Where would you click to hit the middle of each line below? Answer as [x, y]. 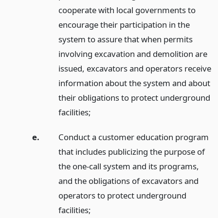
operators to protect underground [122, 195]
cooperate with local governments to [127, 10]
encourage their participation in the [124, 24]
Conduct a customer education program [133, 137]
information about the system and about [134, 83]
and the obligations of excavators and [128, 181]
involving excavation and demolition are [133, 54]
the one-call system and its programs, [128, 166]
